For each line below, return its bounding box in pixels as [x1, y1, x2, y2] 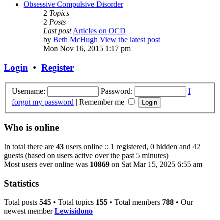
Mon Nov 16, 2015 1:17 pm [43, 44, 131, 53]
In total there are [4, 142, 56, 151]
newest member [4, 207, 55, 216]
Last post [43, 27, 71, 35]
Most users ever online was [4, 160, 90, 168]
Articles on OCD [73, 27, 126, 35]
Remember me [79, 97, 126, 106]
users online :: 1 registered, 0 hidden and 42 [64, 142, 200, 151]
